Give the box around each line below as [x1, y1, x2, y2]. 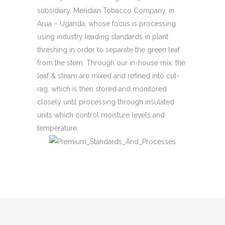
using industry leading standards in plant [37, 32, 168, 41]
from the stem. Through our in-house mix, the [37, 58, 185, 67]
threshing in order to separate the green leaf [37, 45, 180, 54]
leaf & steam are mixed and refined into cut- [37, 71, 179, 80]
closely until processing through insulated [37, 97, 174, 106]
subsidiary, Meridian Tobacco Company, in [37, 6, 174, 15]
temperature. [37, 124, 78, 132]
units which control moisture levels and [37, 110, 165, 119]
